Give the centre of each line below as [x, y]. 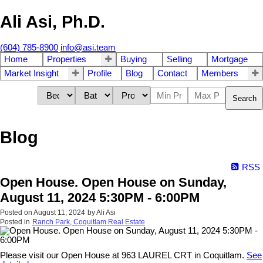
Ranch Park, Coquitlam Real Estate [89, 222]
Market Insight [31, 74]
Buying [134, 60]
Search [245, 98]
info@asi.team [88, 48]
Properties [67, 60]
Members [220, 74]
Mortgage [229, 60]
